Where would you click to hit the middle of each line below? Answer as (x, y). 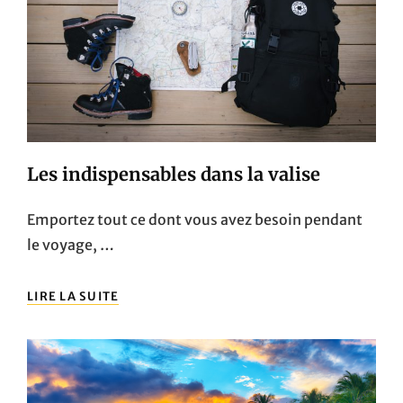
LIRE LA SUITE (73, 296)
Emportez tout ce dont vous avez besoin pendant (195, 219)
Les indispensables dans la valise (174, 174)
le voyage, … (71, 244)
